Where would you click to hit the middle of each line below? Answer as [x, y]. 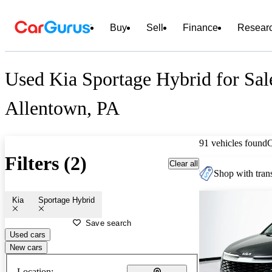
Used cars [28, 234]
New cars [26, 247]
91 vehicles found [233, 143]
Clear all [184, 163]
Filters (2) [46, 164]
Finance [200, 28]
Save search [109, 223]
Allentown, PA [62, 108]
